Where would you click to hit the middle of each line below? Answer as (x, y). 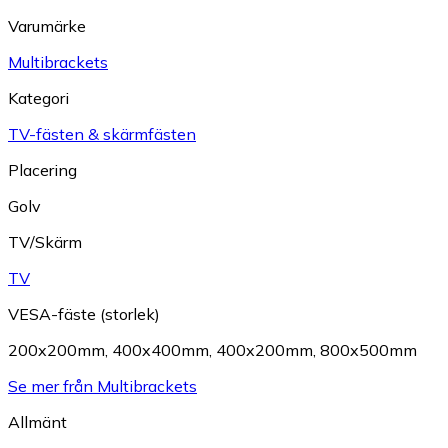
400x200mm (264, 350)
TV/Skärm (45, 242)
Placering (42, 170)
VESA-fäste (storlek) (84, 314)
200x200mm (56, 350)
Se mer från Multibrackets (102, 386)
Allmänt (37, 422)
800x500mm (368, 350)
